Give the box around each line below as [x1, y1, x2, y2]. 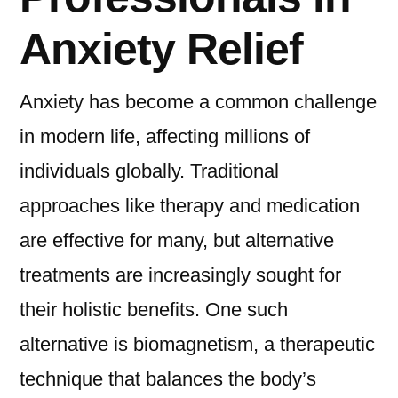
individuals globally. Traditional [20, 160, 279, 183]
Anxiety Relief [20, 24, 304, 74]
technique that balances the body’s [20, 368, 316, 391]
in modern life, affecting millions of [20, 125, 310, 148]
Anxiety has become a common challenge [20, 91, 377, 114]
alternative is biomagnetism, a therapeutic [20, 333, 375, 356]
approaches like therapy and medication [20, 195, 360, 218]
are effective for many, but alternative [20, 229, 334, 252]
